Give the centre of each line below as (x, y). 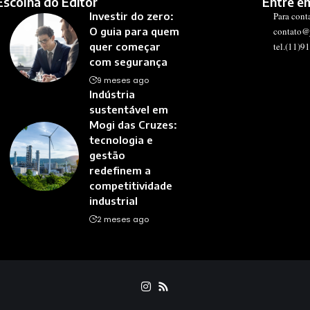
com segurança (128, 62)
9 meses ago (122, 81)
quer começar (125, 47)
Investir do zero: (131, 16)
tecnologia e (121, 140)
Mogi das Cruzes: (133, 125)
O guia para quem (134, 31)
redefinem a (120, 171)
